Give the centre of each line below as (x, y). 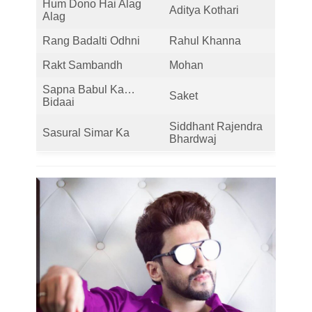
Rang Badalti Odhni (91, 40)
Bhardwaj (193, 139)
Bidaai (58, 102)
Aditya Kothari (204, 10)
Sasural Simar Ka (86, 132)
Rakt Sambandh (83, 65)
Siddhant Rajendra (216, 126)
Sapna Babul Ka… (89, 89)
